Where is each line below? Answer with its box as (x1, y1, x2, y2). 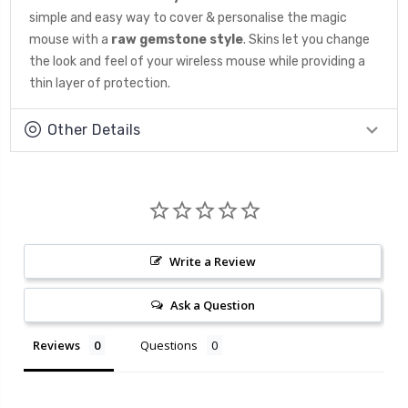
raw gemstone (108, 31, 207, 47)
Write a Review (168, 252, 256, 270)
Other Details (47, 120, 141, 138)
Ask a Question (169, 296, 255, 313)
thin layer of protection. (29, 75, 170, 91)
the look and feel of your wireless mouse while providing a (29, 53, 365, 69)
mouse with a (29, 31, 108, 47)
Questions (140, 336, 198, 353)
